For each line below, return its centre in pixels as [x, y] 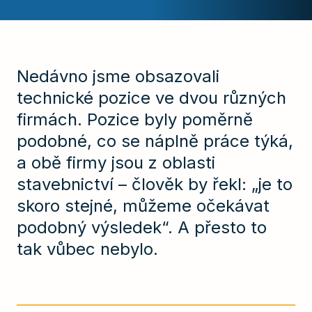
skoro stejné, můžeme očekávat [143, 206]
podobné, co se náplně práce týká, [155, 141]
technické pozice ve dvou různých [151, 98]
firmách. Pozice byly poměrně [135, 120]
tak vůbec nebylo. [87, 249]
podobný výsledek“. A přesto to [142, 228]
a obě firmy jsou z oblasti [116, 163]
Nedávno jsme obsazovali [118, 77]
